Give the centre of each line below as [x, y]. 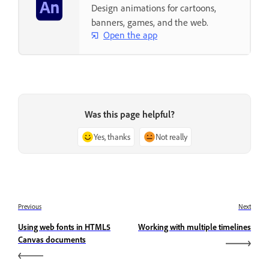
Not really [171, 137]
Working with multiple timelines [195, 227]
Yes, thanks [112, 137]
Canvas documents [52, 240]
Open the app [130, 35]
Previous [30, 207]
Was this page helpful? [130, 114]
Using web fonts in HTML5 [64, 227]
